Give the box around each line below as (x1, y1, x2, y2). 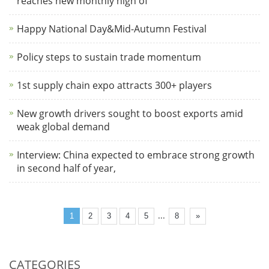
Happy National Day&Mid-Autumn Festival (17, 22, 207, 35)
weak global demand (17, 120, 110, 133)
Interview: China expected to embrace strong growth (17, 148, 255, 162)
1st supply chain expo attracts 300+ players (17, 79, 212, 92)
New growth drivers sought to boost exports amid (17, 107, 243, 120)
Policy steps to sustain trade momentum (17, 50, 201, 64)
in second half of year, (17, 162, 116, 175)
